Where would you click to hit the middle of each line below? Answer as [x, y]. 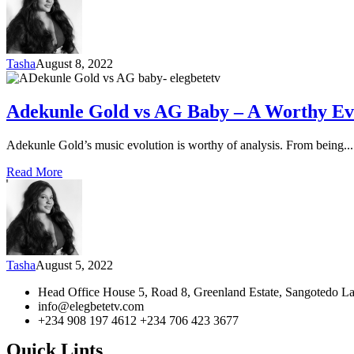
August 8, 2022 [74, 64]
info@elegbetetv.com [91, 307]
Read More [34, 172]
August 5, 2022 [74, 265]
